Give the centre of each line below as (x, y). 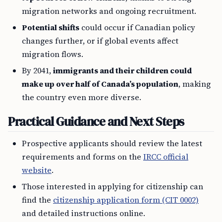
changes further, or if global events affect (100, 41)
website (37, 170)
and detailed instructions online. (83, 213)
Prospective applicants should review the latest (112, 143)
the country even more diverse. (82, 97)
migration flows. (53, 54)
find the (37, 200)
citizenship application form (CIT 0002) (126, 200)
